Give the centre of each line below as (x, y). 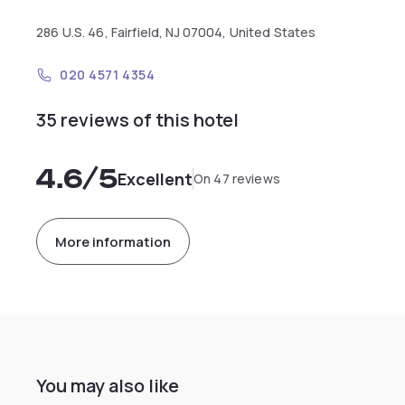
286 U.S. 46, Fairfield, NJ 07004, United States (176, 32)
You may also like (108, 386)
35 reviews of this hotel (137, 120)
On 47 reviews (237, 179)
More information (113, 241)
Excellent (155, 179)
